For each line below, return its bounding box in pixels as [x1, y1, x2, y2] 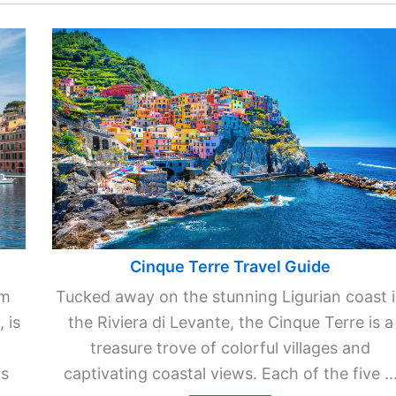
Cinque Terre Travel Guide [130, 256, 331, 276]
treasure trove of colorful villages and [90, 338, 371, 357]
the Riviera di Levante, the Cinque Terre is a [67, 312, 393, 331]
